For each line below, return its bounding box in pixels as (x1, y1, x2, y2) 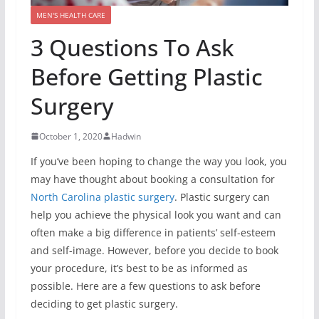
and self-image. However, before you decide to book (30, 243, 278, 257)
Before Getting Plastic (30, 61, 263, 92)
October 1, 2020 (38, 130, 103, 142)
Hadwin (110, 130, 141, 142)
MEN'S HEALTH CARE (36, 9, 105, 20)
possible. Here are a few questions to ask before (30, 278, 261, 293)
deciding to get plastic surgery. (30, 296, 178, 310)
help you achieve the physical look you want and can (30, 207, 281, 221)
